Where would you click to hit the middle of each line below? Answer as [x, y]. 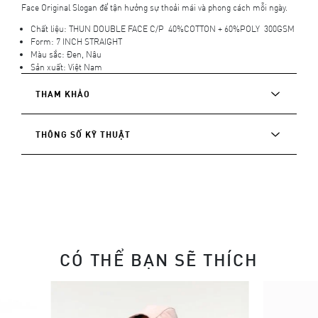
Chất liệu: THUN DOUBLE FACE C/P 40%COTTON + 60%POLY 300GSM [163, 29]
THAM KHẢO [63, 94]
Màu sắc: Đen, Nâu [66, 54]
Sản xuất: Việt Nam [66, 67]
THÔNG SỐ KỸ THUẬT [83, 135]
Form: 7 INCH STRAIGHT [76, 42]
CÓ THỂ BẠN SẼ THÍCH [159, 260]
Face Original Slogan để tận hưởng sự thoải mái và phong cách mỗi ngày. [155, 7]
